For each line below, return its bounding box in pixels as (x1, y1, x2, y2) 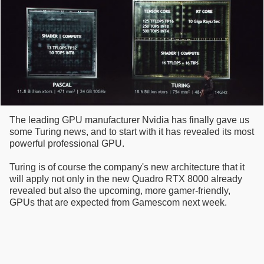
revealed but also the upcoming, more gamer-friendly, (9, 186, 230, 196)
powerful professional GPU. (9, 138, 124, 149)
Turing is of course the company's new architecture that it (9, 162, 245, 173)
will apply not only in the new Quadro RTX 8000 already (9, 174, 242, 184)
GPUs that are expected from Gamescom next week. (9, 197, 227, 208)
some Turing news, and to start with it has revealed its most (9, 127, 254, 137)
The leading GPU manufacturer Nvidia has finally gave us (9, 115, 249, 126)
